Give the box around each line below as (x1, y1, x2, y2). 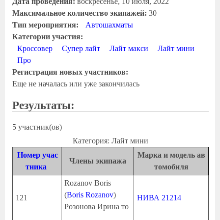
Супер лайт (61, 44, 100, 53)
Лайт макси (109, 44, 148, 53)
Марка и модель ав (137, 150, 205, 159)
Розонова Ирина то (64, 202, 129, 211)
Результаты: (12, 99, 75, 112)
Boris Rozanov (67, 190, 113, 199)
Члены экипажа (69, 156, 126, 165)
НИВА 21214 (137, 193, 181, 202)
